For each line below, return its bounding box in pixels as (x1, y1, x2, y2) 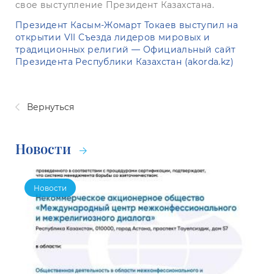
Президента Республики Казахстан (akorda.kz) (15, 56, 234, 67)
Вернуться (24, 102, 74, 113)
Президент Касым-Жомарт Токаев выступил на (15, 20, 239, 31)
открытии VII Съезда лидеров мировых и (15, 32, 210, 43)
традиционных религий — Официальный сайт (15, 44, 236, 55)
